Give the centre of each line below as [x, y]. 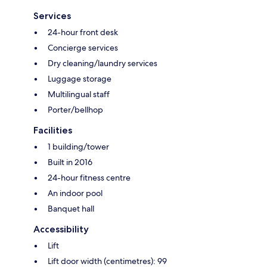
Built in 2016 [70, 162]
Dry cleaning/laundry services [103, 63]
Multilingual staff [79, 94]
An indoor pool [75, 193]
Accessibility [61, 229]
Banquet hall [71, 209]
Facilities [53, 131]
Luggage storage [80, 79]
